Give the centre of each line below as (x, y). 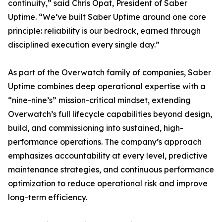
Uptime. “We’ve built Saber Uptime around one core (107, 17)
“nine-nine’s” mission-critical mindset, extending (99, 100)
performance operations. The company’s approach (105, 142)
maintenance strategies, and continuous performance (111, 170)
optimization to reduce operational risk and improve (108, 184)
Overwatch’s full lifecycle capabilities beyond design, (110, 114)
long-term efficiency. (48, 197)
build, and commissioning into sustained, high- (96, 128)
